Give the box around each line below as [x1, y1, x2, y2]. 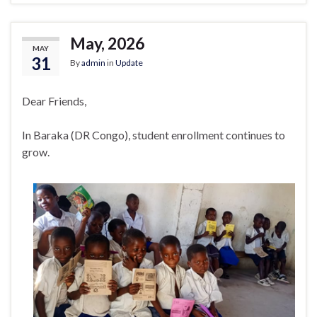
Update [115, 57, 143, 69]
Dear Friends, [22, 94, 86, 108]
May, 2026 [70, 33, 144, 54]
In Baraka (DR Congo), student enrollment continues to [22, 128, 285, 142]
